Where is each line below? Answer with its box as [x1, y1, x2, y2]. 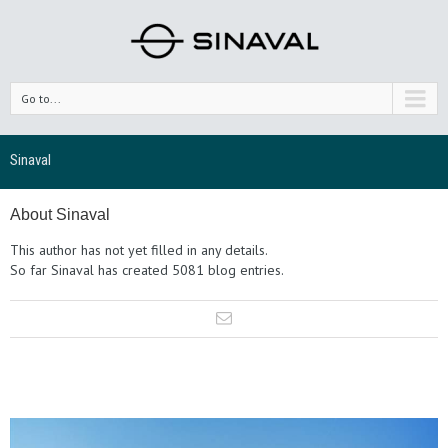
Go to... [21, 91, 61, 106]
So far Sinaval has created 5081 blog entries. [10, 261, 284, 280]
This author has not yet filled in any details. [10, 241, 268, 260]
